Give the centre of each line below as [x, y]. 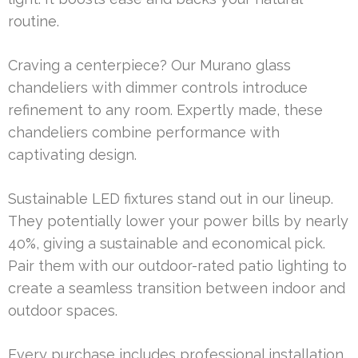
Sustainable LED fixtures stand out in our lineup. [171, 199]
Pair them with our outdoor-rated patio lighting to [177, 266]
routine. [34, 22]
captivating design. [72, 155]
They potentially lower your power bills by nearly [178, 221]
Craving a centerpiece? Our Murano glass [149, 66]
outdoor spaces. [63, 311]
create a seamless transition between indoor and [177, 288]
